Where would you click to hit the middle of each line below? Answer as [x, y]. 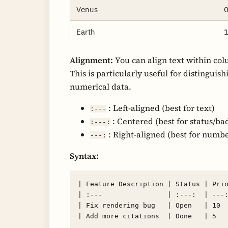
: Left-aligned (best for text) [161, 108]
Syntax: [84, 156]
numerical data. [101, 87]
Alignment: [91, 60]
